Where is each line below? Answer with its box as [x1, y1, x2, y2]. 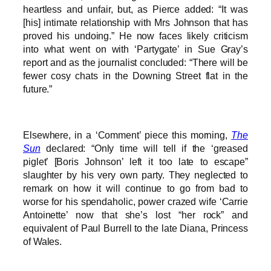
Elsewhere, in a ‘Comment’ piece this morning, [23, 129, 232, 141]
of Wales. [23, 236, 62, 247]
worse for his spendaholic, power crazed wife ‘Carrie [23, 196, 248, 207]
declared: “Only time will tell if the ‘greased [40, 143, 248, 154]
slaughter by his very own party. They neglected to [23, 169, 248, 181]
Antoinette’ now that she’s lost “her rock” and [23, 209, 248, 221]
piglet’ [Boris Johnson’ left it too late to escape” [23, 156, 248, 168]
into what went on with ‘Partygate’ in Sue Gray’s [23, 43, 248, 54]
